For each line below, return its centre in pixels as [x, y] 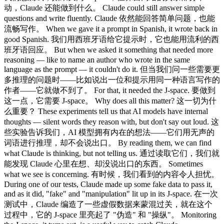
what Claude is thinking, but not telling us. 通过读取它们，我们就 [112, 153]
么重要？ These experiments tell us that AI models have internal [106, 111]
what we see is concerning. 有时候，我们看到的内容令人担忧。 [111, 174]
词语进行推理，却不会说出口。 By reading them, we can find [108, 142]
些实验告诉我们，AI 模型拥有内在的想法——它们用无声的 [109, 132]
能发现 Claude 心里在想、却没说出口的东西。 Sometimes [103, 163]
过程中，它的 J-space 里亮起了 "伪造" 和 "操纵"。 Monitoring [110, 214]
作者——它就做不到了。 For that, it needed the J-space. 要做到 [110, 90]
